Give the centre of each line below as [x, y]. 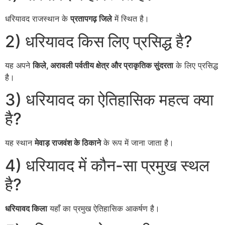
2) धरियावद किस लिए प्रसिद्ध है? [99, 41]
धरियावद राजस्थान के [38, 19]
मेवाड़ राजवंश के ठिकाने [68, 143]
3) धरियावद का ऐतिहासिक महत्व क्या [109, 100]
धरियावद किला [26, 208]
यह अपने [19, 65]
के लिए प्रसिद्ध [196, 65]
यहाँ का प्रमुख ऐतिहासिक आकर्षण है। [103, 208]
